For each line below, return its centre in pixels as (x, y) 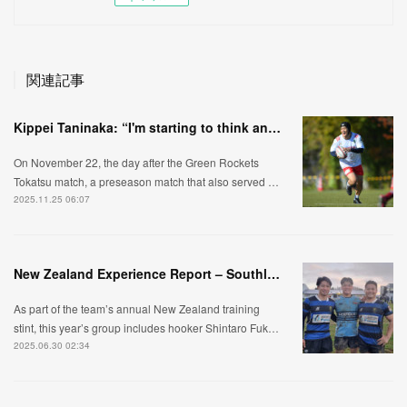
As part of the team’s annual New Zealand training (137, 308)
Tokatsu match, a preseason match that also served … (146, 181)
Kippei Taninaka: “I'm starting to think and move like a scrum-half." (274, 127)
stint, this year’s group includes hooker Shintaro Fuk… (146, 327)
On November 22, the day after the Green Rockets (136, 162)
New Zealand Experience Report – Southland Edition (273, 273)
